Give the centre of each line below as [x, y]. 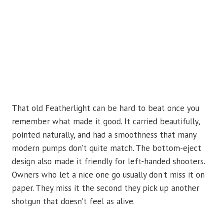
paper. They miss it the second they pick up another [106, 188]
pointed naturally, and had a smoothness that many [104, 135]
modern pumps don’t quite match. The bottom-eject [107, 148]
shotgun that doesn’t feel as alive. [73, 202]
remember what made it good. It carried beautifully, [106, 122]
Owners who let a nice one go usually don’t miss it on [108, 175]
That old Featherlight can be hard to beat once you [106, 108]
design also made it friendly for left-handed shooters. [108, 162]
